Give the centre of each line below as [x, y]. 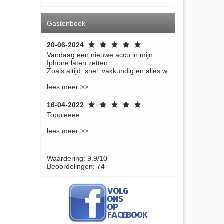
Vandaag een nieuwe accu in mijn [100, 55]
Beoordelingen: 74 [76, 166]
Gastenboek [66, 23]
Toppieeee [63, 115]
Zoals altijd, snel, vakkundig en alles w [107, 71]
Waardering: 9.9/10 [77, 158]
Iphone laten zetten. [78, 63]
